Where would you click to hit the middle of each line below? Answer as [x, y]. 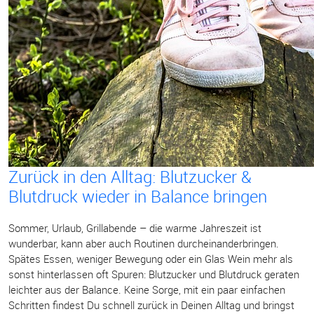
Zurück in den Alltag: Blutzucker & [130, 177]
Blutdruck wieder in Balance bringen [138, 196]
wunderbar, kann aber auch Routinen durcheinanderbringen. [144, 243]
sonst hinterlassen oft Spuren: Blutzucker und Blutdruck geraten [154, 274]
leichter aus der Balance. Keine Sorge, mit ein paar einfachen [147, 289]
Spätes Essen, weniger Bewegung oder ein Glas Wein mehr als [151, 259]
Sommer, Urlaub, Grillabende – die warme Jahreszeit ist [135, 228]
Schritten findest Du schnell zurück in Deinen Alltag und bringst [151, 305]
